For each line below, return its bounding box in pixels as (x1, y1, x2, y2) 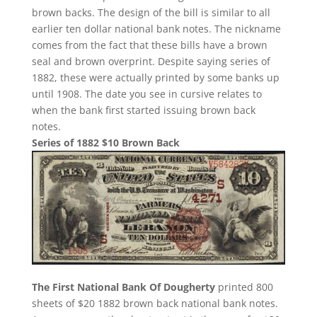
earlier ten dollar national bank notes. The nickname (31, 21, 281, 35)
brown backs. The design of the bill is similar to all (31, 5, 270, 19)
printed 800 (214, 279, 273, 294)
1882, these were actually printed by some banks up (31, 70, 279, 84)
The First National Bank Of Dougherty (31, 279, 215, 294)
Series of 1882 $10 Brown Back (31, 135, 180, 149)
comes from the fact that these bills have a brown (31, 38, 267, 52)
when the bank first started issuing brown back (31, 103, 255, 117)
